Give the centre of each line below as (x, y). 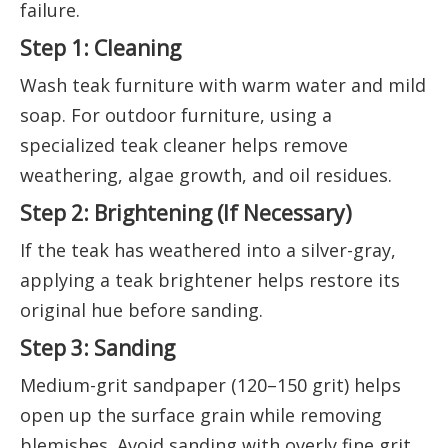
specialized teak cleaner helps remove (184, 145)
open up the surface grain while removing (201, 415)
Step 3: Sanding (97, 348)
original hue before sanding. (141, 310)
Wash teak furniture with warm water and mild (223, 85)
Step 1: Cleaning (100, 48)
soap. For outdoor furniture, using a (176, 115)
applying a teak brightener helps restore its (210, 280)
